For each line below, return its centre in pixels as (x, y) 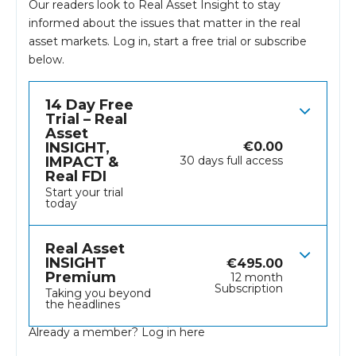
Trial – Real (86, 120)
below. (46, 60)
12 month (257, 278)
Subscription (249, 289)
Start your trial (84, 193)
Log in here (173, 333)
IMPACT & (82, 163)
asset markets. (71, 42)
